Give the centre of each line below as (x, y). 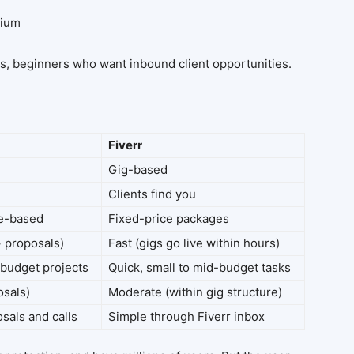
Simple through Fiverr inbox (186, 316)
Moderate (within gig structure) (195, 292)
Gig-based (138, 169)
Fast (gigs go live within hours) (194, 243)
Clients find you (152, 194)
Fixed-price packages (169, 218)
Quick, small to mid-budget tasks (200, 267)
